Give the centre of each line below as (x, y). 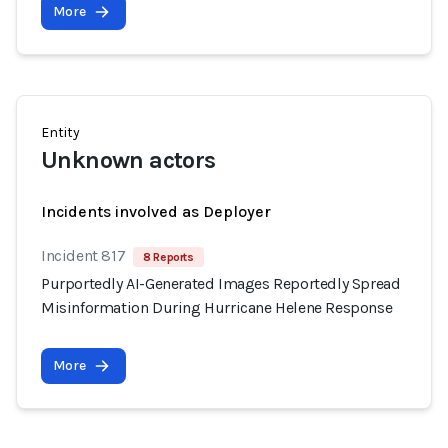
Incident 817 (83, 255)
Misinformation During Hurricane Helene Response (217, 307)
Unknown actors (128, 160)
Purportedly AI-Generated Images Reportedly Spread (221, 283)
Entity (60, 132)
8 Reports (168, 257)
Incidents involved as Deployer (156, 211)
